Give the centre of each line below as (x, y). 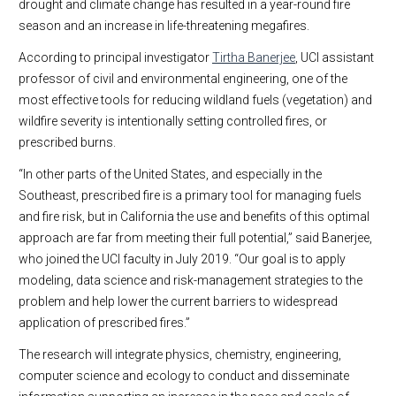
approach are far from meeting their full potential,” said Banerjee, (195, 238)
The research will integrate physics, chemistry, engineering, (180, 355)
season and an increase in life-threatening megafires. (164, 26)
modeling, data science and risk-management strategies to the (190, 281)
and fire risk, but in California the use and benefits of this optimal (194, 217)
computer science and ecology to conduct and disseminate (184, 376)
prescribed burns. (67, 143)
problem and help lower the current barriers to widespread (178, 302)
